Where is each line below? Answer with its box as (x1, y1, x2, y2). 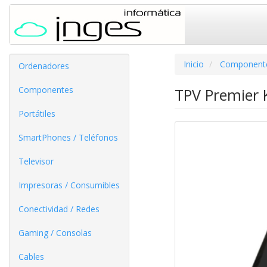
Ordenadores (18, 60, 69, 72)
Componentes (18, 84, 73, 95)
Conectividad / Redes (18, 203, 100, 215)
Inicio (183, 58, 204, 70)
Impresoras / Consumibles (18, 179, 120, 191)
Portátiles (18, 108, 55, 119)
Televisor (18, 156, 54, 167)
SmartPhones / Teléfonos (18, 132, 118, 143)
